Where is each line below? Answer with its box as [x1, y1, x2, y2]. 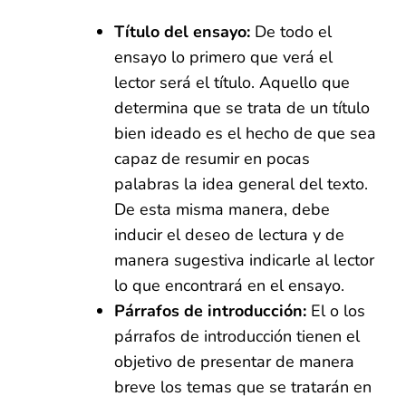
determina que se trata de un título [114, 96, 370, 119]
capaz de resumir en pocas [114, 147, 310, 169]
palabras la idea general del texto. [114, 172, 368, 195]
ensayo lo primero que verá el [114, 45, 333, 68]
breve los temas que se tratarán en [114, 375, 372, 398]
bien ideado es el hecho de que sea [114, 121, 376, 144]
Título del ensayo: [114, 20, 250, 43]
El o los [306, 299, 365, 322]
